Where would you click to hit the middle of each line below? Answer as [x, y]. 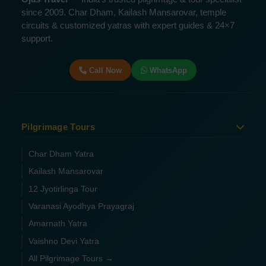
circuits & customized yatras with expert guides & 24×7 [128, 26]
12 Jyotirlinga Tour [63, 189]
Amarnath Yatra [58, 224]
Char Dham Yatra [61, 154]
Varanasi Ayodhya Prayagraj [82, 206]
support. [37, 39]
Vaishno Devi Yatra [64, 241]
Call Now [105, 70]
